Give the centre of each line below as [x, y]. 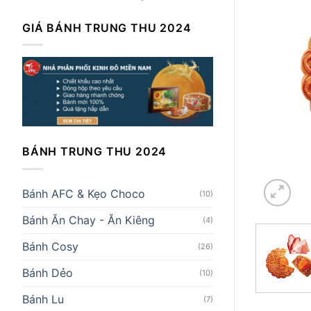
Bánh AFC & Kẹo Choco [84, 193]
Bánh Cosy [50, 246]
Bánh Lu [43, 299]
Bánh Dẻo [48, 272]
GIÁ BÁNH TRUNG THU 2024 [107, 27]
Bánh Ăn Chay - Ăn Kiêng [89, 220]
